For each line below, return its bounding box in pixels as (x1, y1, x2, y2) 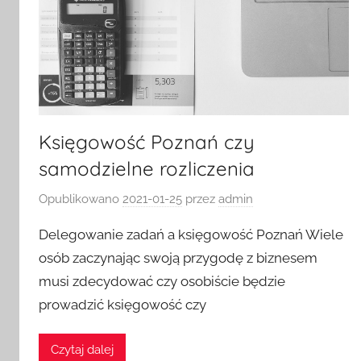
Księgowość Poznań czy (39, 130, 255, 155)
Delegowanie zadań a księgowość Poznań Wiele (39, 226, 343, 243)
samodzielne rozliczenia (39, 156, 255, 181)
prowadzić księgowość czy (39, 296, 206, 313)
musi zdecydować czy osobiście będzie (39, 272, 285, 289)
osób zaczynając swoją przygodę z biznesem (39, 249, 317, 266)
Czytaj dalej (51, 342, 114, 358)
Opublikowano (39, 191, 122, 206)
